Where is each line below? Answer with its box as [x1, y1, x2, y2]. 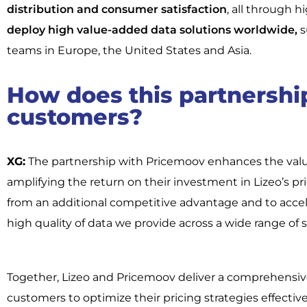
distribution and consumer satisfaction [7, 2, 227, 16]
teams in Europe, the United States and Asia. [7, 43, 251, 57]
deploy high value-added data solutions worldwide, [7, 23, 300, 36]
